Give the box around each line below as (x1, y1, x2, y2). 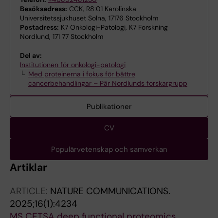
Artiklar (10, 161, 48, 174)
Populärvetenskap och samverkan (51, 145, 167, 154)
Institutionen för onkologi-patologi (20, 60, 126, 69)
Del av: (20, 51, 42, 60)
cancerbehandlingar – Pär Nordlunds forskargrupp (28, 79, 187, 88)
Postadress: (20, 23, 59, 32)
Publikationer (86, 102, 132, 111)
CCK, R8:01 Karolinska (67, 4, 136, 13)
